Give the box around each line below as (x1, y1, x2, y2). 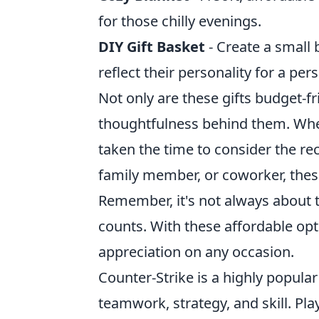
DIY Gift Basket (98, 37, 205, 56)
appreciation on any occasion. (98, 242, 294, 261)
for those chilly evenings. (98, 11, 261, 31)
